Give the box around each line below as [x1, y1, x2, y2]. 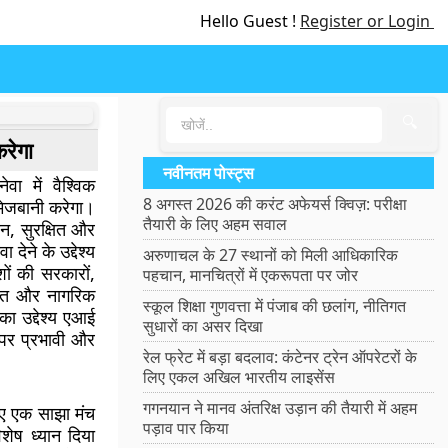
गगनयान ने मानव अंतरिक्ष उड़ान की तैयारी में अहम [143, 397, 418, 419]
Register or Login [300, 10, 434, 32]
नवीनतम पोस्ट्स [163, 162, 255, 184]
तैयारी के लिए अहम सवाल [143, 213, 288, 235]
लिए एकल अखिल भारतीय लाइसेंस [143, 366, 336, 388]
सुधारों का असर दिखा [143, 315, 264, 337]
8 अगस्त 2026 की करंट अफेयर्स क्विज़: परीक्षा [143, 193, 408, 215]
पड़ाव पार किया [143, 417, 230, 439]
